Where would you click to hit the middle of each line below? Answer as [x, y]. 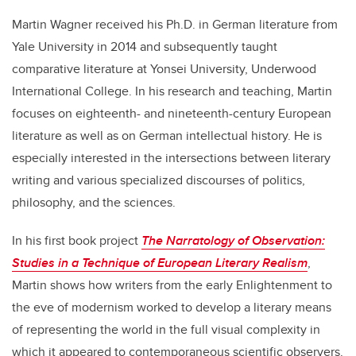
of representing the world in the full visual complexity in [166, 330]
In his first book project [77, 241]
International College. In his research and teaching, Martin [172, 91]
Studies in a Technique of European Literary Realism [160, 263]
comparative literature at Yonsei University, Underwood [164, 69]
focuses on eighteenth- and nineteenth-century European [172, 114]
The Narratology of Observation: [233, 241]
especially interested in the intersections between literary [171, 158]
